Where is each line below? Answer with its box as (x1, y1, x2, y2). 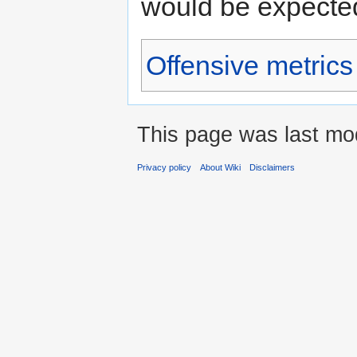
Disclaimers (249, 163, 296, 173)
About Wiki (200, 163, 241, 173)
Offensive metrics (146, 50, 353, 81)
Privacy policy (137, 163, 191, 173)
